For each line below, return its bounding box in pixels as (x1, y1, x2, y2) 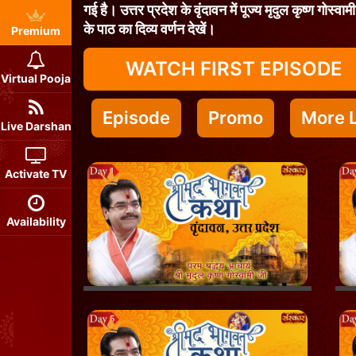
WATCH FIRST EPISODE (126, 57, 342, 80)
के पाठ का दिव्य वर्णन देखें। (83, 23, 215, 37)
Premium (11, 24, 60, 37)
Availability (6, 215, 66, 228)
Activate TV (5, 167, 67, 180)
